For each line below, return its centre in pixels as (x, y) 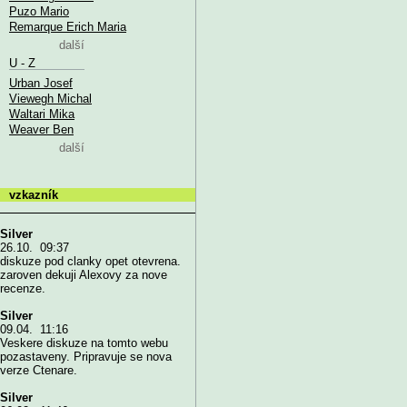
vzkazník (34, 194)
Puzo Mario (39, 11)
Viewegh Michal (50, 98)
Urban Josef (41, 83)
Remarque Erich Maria (68, 26)
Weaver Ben (41, 129)
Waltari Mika (42, 114)
